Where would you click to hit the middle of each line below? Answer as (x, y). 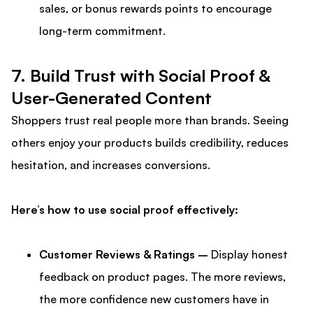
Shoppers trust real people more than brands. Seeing (150, 121)
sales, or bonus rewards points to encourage (155, 9)
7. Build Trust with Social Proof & (141, 76)
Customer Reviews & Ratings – (125, 255)
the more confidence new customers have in (154, 299)
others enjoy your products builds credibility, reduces (150, 143)
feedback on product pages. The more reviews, (162, 277)
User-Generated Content (111, 98)
